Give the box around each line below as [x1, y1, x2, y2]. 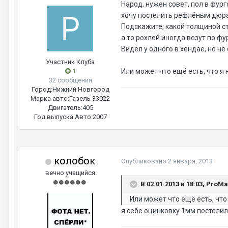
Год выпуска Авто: [34, 113, 93, 121]
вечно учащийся [45, 169, 95, 177]
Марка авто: [31, 95, 69, 102]
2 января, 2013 [168, 157, 213, 165]
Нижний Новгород [52, 85, 109, 93]
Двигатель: [47, 104, 82, 111]
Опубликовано [121, 157, 168, 165]
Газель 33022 [69, 95, 110, 102]
